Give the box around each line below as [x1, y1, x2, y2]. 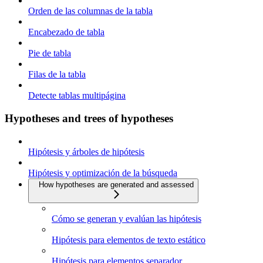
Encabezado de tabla [28, 27, 104, 38]
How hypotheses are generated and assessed [39, 180, 194, 189]
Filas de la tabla [28, 69, 86, 80]
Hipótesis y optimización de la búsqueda [28, 167, 177, 178]
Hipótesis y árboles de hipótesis [28, 146, 144, 157]
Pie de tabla [28, 48, 71, 59]
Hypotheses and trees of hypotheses [5, 112, 173, 124]
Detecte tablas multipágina [28, 90, 126, 101]
